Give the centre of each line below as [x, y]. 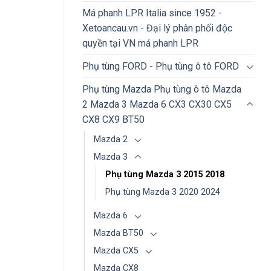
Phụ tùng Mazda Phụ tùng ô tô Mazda [162, 90]
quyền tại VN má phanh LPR [140, 44]
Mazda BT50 [119, 233]
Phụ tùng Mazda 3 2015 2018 [165, 175]
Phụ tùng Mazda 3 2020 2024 [163, 192]
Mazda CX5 [116, 251]
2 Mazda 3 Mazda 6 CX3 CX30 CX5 [157, 105]
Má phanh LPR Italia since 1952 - [152, 13]
